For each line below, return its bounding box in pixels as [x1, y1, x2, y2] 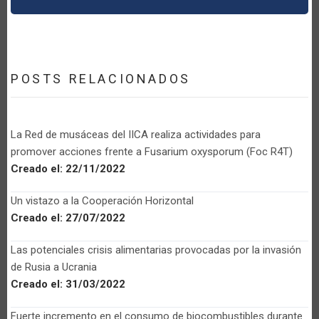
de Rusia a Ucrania [11, 260, 97, 273]
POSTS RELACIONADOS [11, 70, 191, 86]
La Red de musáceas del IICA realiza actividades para [11, 127, 261, 141]
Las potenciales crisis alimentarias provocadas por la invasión [11, 243, 301, 256]
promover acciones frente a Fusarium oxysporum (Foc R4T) [11, 145, 293, 158]
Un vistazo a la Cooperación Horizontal [11, 194, 194, 207]
